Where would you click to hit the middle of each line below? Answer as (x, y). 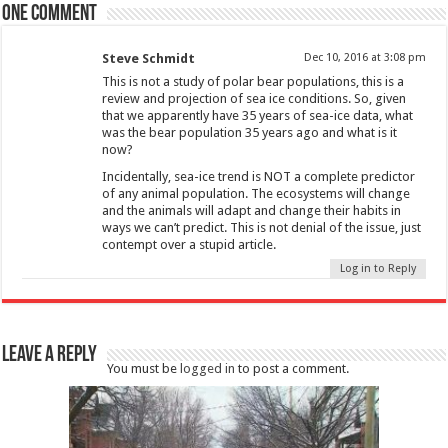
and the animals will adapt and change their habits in (252, 210)
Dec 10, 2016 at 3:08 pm (364, 57)
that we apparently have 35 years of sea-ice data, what (258, 115)
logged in (208, 368)
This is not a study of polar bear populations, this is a (253, 81)
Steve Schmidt (149, 58)
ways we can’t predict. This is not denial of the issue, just (262, 227)
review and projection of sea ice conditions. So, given (254, 98)
